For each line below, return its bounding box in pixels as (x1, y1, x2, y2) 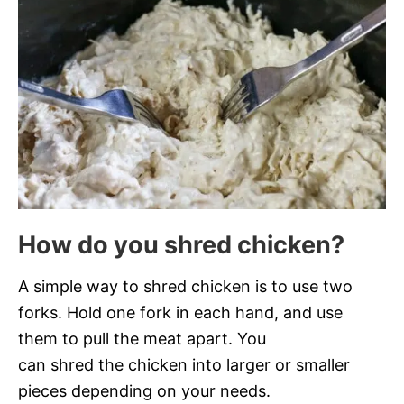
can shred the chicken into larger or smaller (18, 354, 350, 374)
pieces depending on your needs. (18, 381, 271, 400)
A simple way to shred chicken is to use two (18, 276, 353, 296)
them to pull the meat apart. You (18, 328, 266, 348)
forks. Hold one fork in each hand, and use (18, 302, 343, 322)
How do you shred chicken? (18, 229, 344, 260)
